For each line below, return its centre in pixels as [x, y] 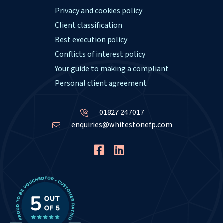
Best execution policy [91, 40]
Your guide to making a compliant [111, 69]
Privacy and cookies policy [98, 11]
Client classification [88, 26]
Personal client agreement [101, 83]
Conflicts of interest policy [100, 55]
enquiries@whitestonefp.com [121, 125]
